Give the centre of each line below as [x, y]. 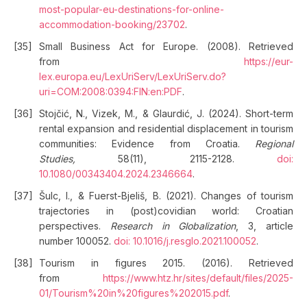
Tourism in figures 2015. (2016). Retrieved [166, 263]
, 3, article [265, 226]
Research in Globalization [173, 226]
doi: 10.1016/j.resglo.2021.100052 [185, 241]
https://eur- [269, 61]
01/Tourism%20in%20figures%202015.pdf [134, 293]
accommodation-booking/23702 [112, 24]
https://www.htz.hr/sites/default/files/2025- [198, 278]
